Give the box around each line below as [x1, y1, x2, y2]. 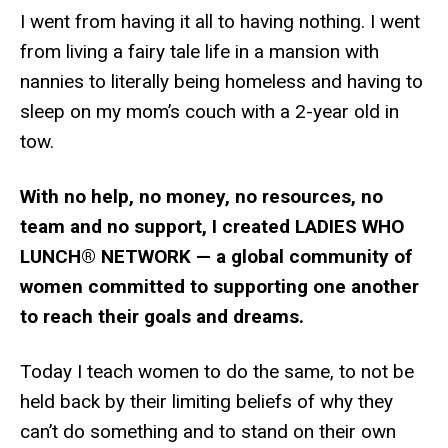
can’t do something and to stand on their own [20, 420, 396, 443]
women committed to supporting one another [20, 275, 419, 298]
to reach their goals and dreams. [20, 305, 304, 328]
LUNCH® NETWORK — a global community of [20, 245, 412, 268]
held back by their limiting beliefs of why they [20, 390, 393, 413]
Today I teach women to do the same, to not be [20, 360, 414, 383]
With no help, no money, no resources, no [20, 185, 383, 208]
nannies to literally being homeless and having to [20, 70, 423, 93]
